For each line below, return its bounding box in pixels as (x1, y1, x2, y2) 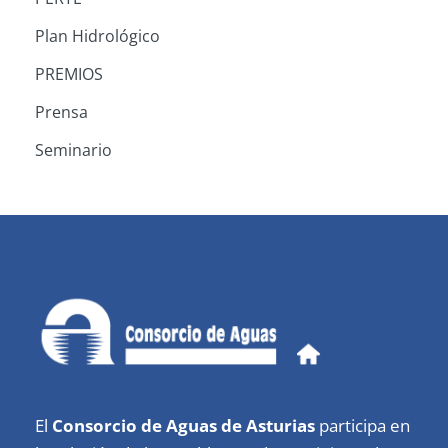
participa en (315, 414, 410, 437)
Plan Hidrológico (35, 25, 160, 47)
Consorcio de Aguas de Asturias (52, 414, 315, 437)
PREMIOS (35, 63, 103, 85)
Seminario (35, 139, 112, 161)
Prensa (35, 101, 88, 123)
